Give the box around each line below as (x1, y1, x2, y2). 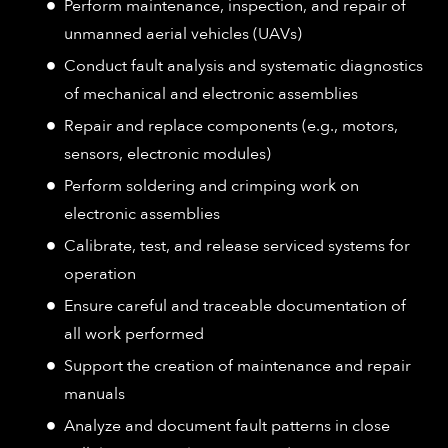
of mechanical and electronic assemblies (64, 83, 358, 106)
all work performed (64, 323, 204, 346)
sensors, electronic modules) (64, 143, 271, 166)
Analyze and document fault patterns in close (64, 415, 390, 438)
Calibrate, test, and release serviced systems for (64, 235, 410, 258)
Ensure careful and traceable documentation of (64, 295, 406, 318)
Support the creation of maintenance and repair (64, 355, 411, 378)
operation (64, 263, 136, 286)
